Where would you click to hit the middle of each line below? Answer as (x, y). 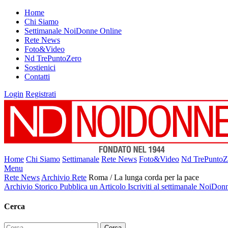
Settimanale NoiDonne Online (73, 31)
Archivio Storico (32, 187)
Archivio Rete (64, 177)
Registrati (41, 94)
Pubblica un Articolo (94, 187)
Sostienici (40, 67)
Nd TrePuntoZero (53, 58)
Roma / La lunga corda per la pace (144, 177)
